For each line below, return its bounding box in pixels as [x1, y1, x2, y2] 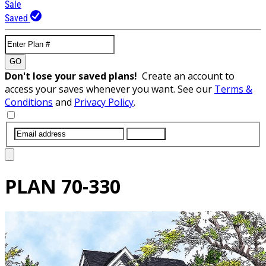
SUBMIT [131, 129, 161, 138]
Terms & [214, 82, 252, 96]
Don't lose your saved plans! [5, 69, 142, 83]
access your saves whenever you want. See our [5, 82, 214, 96]
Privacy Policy [74, 95, 134, 109]
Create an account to [142, 69, 235, 83]
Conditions [5, 95, 53, 109]
